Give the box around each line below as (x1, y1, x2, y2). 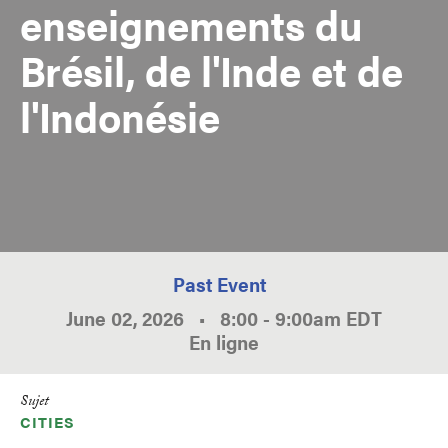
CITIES (20, 411, 75, 432)
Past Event (172, 269, 266, 298)
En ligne (189, 327, 259, 356)
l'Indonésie (20, 86, 220, 145)
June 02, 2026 (66, 303, 184, 332)
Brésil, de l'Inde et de (20, 40, 403, 99)
